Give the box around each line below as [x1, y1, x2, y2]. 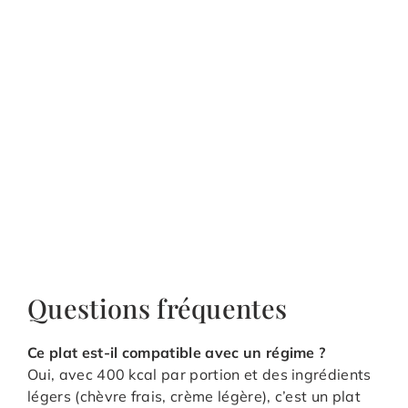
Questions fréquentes [27, 291, 288, 326]
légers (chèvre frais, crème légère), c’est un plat [27, 387, 362, 406]
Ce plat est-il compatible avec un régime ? [27, 343, 326, 362]
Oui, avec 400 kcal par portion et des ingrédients [27, 365, 372, 384]
